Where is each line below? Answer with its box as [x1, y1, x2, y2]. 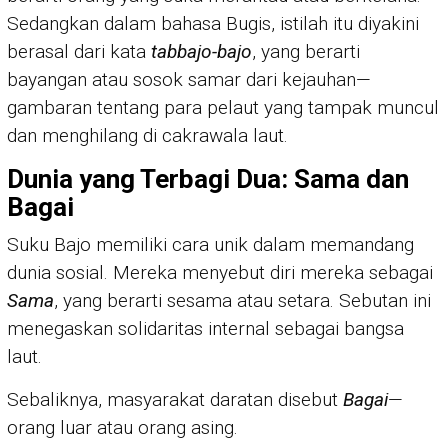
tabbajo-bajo [151, 40, 252, 64]
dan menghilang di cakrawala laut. [7, 124, 288, 148]
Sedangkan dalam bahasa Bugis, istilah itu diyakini [7, 12, 419, 36]
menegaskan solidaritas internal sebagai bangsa [7, 317, 404, 341]
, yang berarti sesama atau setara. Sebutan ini [54, 289, 431, 313]
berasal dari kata [7, 40, 151, 64]
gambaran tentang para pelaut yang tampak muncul [7, 96, 439, 120]
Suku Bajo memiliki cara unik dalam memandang [7, 233, 414, 257]
